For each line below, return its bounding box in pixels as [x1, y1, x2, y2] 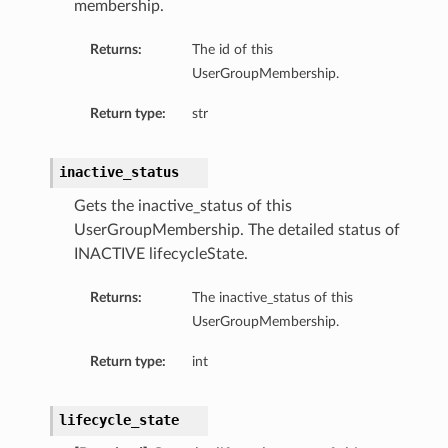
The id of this [191, 42, 273, 58]
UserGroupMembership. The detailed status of [73, 222, 400, 239]
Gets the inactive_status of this [73, 198, 292, 215]
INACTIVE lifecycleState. [73, 246, 248, 263]
